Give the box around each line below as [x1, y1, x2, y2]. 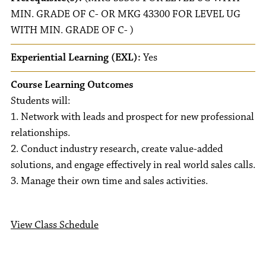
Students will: [11, 94, 70, 107]
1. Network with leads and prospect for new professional [11, 110, 254, 123]
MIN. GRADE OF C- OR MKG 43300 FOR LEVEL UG [11, 8, 240, 21]
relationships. [11, 126, 70, 140]
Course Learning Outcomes [11, 78, 134, 91]
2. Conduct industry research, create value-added [11, 142, 223, 156]
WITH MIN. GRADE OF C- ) [11, 24, 134, 37]
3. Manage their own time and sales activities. [11, 175, 208, 188]
